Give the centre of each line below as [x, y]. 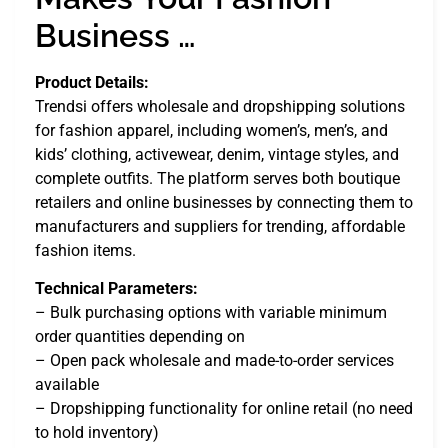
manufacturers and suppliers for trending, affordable [220, 226]
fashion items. [85, 250]
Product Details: [92, 82]
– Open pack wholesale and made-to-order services [214, 361]
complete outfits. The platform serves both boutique [217, 178]
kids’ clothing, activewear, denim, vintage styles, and [217, 154]
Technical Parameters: [116, 289]
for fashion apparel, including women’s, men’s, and [211, 130]
